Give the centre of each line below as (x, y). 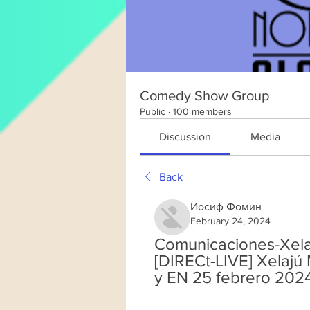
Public (153, 111)
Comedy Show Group (204, 95)
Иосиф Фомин (226, 207)
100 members (202, 111)
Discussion (185, 137)
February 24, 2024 (230, 221)
